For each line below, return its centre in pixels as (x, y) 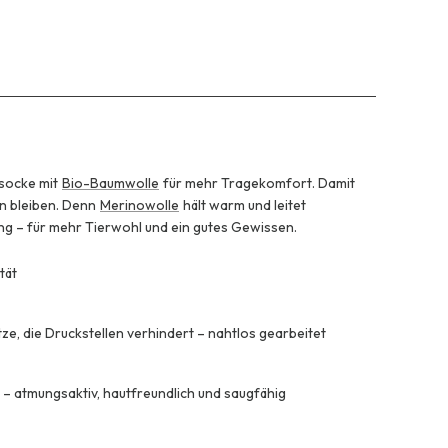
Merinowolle (139, 204)
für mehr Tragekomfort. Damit (257, 182)
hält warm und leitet (243, 204)
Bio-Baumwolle (110, 182)
